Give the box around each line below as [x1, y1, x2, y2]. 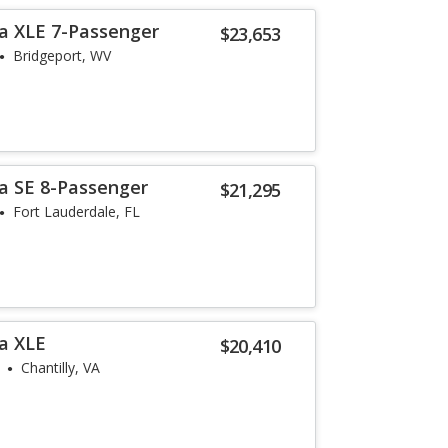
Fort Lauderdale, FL [13, 202, 141, 221]
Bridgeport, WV [13, 46, 112, 65]
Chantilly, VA [21, 358, 101, 377]
